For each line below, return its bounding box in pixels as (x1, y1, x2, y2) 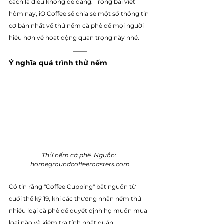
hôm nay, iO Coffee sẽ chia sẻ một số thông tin (9, 10, 150, 17)
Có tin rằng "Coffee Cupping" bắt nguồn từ (9, 183, 137, 191)
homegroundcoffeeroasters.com (30, 160, 130, 168)
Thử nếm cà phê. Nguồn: (42, 151, 118, 159)
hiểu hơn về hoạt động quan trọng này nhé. (9, 34, 141, 41)
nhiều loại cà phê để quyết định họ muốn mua (9, 207, 149, 215)
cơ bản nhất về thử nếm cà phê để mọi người (9, 22, 145, 29)
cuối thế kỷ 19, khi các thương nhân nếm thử (9, 195, 143, 203)
